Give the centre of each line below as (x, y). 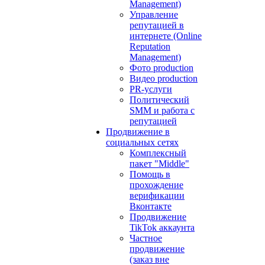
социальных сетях (142, 142)
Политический (159, 100)
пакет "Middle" (159, 164)
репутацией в (157, 25)
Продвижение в (138, 132)
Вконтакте (151, 206)
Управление (154, 14)
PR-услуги (151, 89)
